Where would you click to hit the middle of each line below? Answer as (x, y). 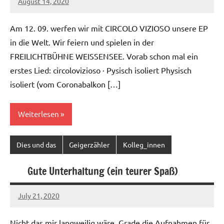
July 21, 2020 (39, 196)
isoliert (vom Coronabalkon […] (65, 84)
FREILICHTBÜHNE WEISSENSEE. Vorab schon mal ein (104, 56)
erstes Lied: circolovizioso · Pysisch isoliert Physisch (101, 70)
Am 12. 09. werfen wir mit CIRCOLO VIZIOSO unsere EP (109, 28)
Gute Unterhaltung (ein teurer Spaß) (103, 171)
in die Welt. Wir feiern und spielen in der (82, 42)
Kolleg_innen (144, 145)
